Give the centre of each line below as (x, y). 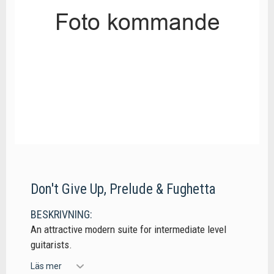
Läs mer (46, 266)
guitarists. (51, 245)
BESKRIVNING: (61, 215)
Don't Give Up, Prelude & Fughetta (123, 189)
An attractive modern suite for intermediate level (128, 230)
